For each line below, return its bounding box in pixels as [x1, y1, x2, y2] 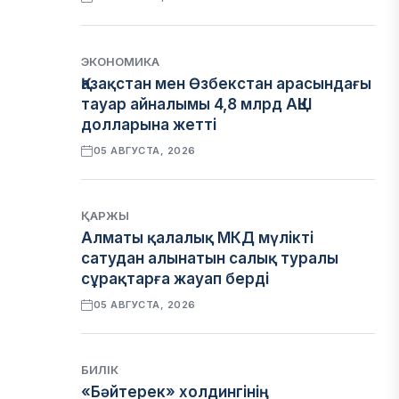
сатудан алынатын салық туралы [81, 249, 339, 267]
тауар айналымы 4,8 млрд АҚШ [81, 95, 313, 113]
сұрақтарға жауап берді [81, 270, 270, 288]
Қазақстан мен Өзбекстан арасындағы [81, 75, 372, 93]
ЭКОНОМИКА [81, 54, 160, 69]
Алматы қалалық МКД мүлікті [81, 229, 314, 247]
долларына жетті [81, 116, 217, 134]
